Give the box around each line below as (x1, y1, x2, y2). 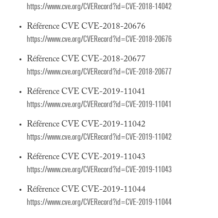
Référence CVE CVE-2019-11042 (27, 120, 145, 129)
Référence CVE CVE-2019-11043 (27, 153, 145, 162)
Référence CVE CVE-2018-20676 (27, 22, 145, 31)
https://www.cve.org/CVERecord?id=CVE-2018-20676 (27, 34, 172, 44)
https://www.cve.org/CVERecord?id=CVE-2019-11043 (27, 164, 172, 175)
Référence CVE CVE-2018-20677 (27, 55, 145, 64)
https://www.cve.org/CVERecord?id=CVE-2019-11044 (27, 197, 172, 207)
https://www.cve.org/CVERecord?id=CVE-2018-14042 (27, 1, 172, 12)
